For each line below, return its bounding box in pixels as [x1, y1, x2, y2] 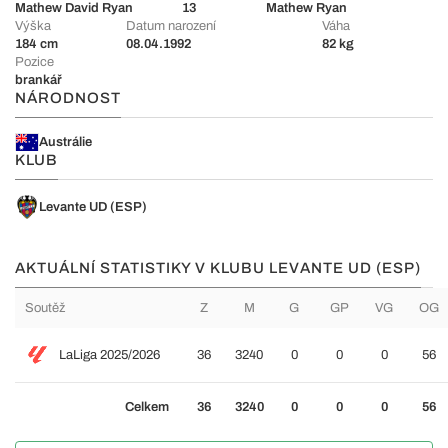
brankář [15, 73, 62, 87]
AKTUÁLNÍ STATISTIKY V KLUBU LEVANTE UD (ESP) [15, 260, 421, 276]
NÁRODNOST [15, 90, 121, 106]
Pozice [15, 55, 54, 69]
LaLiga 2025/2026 [59, 348, 160, 362]
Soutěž [25, 301, 65, 315]
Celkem [125, 400, 169, 414]
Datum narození [126, 19, 217, 33]
